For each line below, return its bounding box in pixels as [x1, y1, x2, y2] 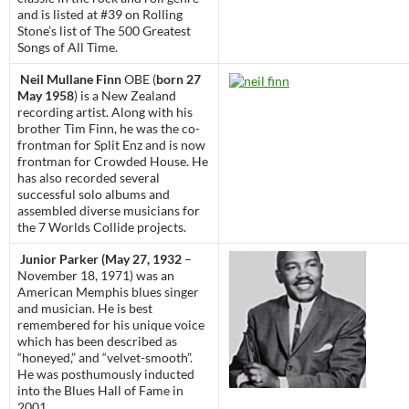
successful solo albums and [17, 186, 170, 203]
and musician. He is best [17, 300, 152, 317]
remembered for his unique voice [17, 317, 204, 333]
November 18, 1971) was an [17, 267, 174, 284]
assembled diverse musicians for [17, 203, 200, 219]
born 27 [156, 71, 201, 88]
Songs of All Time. [17, 39, 118, 56]
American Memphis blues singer [17, 284, 199, 300]
